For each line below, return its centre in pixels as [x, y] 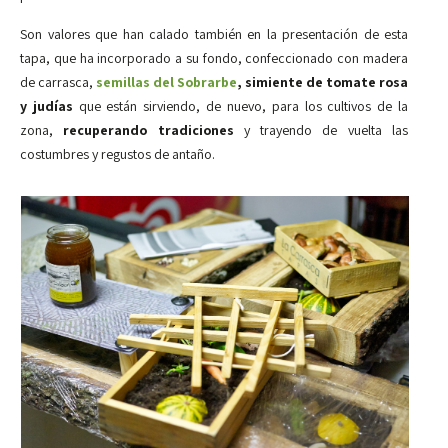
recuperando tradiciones [153, 129]
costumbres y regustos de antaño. [117, 153]
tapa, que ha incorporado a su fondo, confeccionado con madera [214, 57]
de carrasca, [58, 81]
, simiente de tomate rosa [322, 81]
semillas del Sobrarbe [166, 81]
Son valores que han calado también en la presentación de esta [214, 33]
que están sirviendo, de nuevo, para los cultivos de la [240, 105]
